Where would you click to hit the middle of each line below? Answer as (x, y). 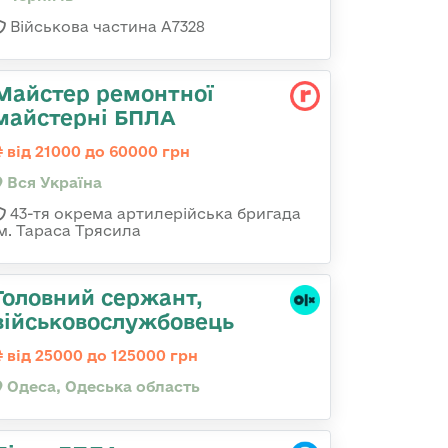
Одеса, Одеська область (101, 386)
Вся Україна (52, 182)
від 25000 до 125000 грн (100, 355)
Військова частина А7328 (105, 26)
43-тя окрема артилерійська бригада (153, 213)
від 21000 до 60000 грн (96, 151)
